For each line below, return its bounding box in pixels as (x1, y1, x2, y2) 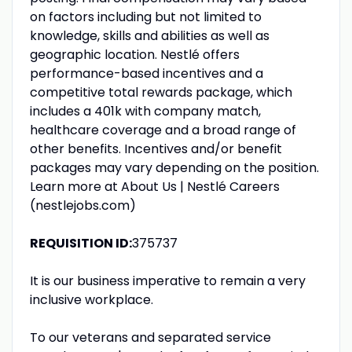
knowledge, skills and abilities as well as (29, 26, 269, 45)
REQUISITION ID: (29, 233, 132, 252)
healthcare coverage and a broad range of (29, 120, 296, 139)
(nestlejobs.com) (29, 196, 136, 214)
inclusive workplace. (29, 290, 153, 309)
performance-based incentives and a (29, 64, 263, 82)
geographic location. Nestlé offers (29, 45, 240, 64)
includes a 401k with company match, (29, 101, 261, 120)
